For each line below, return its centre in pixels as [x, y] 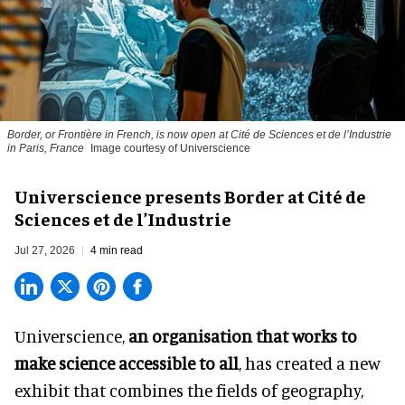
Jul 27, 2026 [45, 251]
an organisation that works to [243, 336]
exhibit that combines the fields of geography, [189, 391]
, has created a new [310, 363]
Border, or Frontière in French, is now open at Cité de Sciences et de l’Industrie [199, 135]
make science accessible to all [127, 363]
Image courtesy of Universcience [170, 149]
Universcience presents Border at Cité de [190, 196]
